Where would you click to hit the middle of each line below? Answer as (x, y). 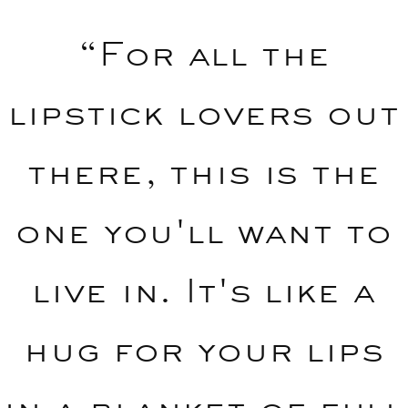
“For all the (204, 53)
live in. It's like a (204, 290)
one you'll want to (204, 231)
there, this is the (204, 172)
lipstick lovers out (204, 112)
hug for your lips (204, 349)
